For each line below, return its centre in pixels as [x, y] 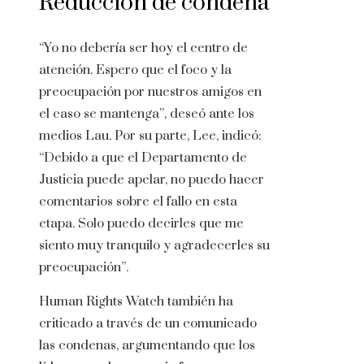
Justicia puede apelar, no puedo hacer [152, 180]
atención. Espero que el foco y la [135, 70]
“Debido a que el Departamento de [143, 158]
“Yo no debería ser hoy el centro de [143, 48]
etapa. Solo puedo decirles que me [141, 224]
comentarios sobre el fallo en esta [138, 202]
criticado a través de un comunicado [148, 324]
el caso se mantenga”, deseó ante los [147, 114]
